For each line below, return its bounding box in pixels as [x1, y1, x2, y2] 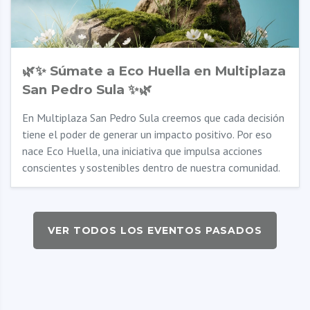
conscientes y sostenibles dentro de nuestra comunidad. [22, 161, 280, 174]
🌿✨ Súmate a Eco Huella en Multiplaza [22, 63, 286, 79]
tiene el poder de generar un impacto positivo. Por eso [22, 127, 272, 141]
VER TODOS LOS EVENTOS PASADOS [48, 224, 262, 237]
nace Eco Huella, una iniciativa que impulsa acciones [22, 144, 262, 158]
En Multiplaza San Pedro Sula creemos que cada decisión [22, 111, 284, 125]
